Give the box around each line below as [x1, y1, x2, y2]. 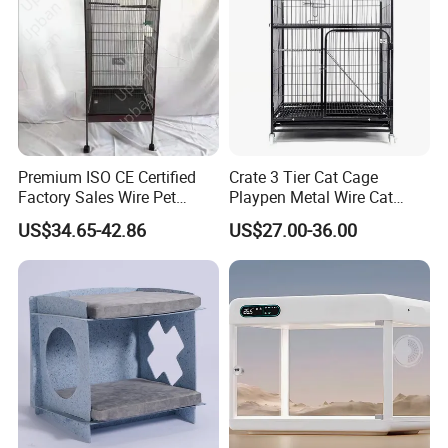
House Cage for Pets [18, 206, 163, 229]
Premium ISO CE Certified [18, 166, 197, 189]
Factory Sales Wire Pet [18, 186, 177, 209]
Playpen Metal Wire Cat [228, 186, 393, 209]
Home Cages [228, 206, 319, 229]
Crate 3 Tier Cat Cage [228, 166, 378, 189]
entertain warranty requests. [18, 14, 275, 37]
